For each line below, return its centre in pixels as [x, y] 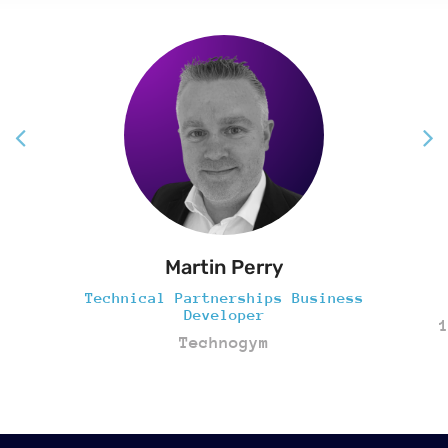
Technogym [224, 342]
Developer [224, 314]
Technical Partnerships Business [224, 297]
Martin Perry [224, 266]
